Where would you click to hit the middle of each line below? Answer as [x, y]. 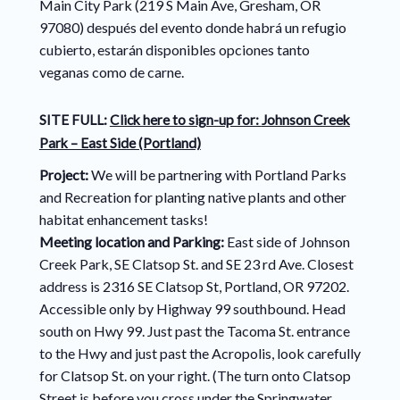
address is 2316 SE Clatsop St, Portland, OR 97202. [194, 287]
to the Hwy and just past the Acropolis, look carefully [200, 354]
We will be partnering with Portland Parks [218, 175]
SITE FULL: [74, 120]
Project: [65, 175]
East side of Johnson [287, 242]
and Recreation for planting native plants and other [192, 197]
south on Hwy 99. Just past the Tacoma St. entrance [194, 331]
